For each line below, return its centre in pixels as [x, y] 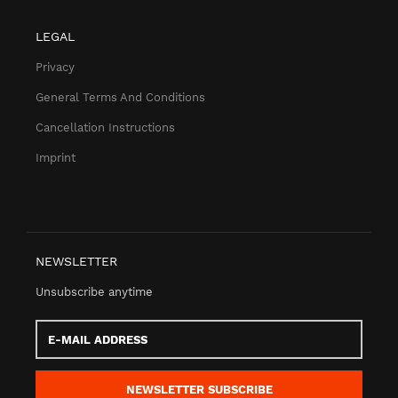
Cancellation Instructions [105, 128]
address [58, 359]
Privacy [55, 68]
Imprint [56, 158]
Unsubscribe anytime [94, 292]
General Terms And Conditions [120, 98]
